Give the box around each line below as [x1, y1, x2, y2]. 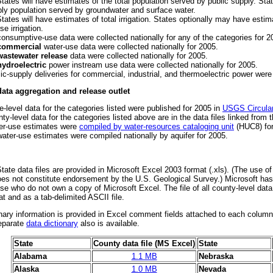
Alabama [14, 252, 47, 261]
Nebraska [199, 252, 233, 261]
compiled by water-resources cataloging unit [79, 122, 234, 132]
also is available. [78, 219, 140, 229]
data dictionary [26, 219, 78, 229]
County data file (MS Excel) [93, 239, 195, 249]
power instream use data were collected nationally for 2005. [46, 60, 258, 70]
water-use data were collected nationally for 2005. [41, 42, 218, 52]
